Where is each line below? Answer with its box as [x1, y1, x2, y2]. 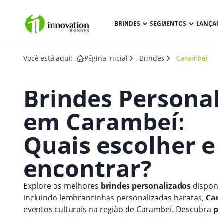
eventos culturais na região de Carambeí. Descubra [23, 204, 213, 215]
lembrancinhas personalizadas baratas [59, 192, 202, 203]
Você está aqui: [23, 54, 73, 63]
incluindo [23, 192, 59, 203]
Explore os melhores [23, 181, 101, 191]
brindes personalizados [101, 181, 191, 191]
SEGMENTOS [150, 19, 187, 28]
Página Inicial [84, 54, 127, 63]
